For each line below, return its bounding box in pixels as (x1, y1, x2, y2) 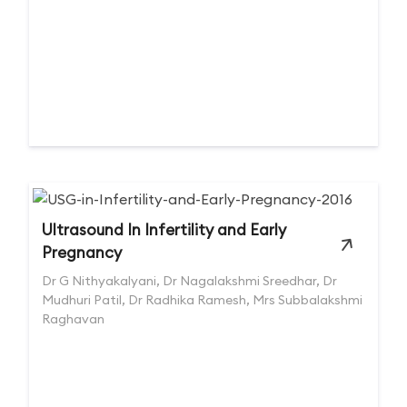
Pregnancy (42, 243, 122, 263)
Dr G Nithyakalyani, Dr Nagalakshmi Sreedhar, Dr (42, 273, 337, 289)
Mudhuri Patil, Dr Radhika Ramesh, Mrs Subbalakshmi (42, 292, 362, 308)
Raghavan (42, 311, 104, 327)
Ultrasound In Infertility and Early (42, 220, 286, 240)
